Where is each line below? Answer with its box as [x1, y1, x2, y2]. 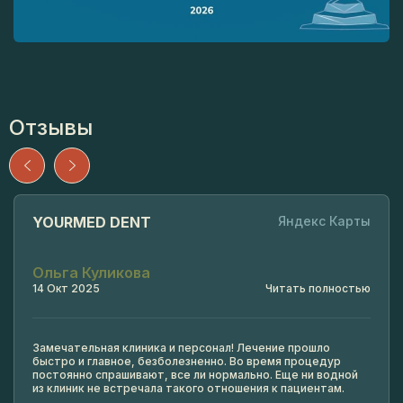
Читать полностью [265, 282, 371, 296]
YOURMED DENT [32, 213, 151, 232]
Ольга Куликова [32, 264, 150, 282]
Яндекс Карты [278, 213, 371, 229]
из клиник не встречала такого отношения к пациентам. [32, 381, 345, 396]
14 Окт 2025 [32, 282, 100, 296]
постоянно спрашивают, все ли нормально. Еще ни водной [32, 368, 358, 382]
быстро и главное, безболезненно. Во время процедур [32, 354, 341, 369]
